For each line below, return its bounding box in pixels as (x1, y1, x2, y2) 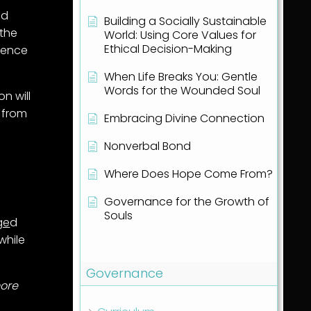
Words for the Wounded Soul (103, 83, 260, 99)
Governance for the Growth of (103, 194, 269, 210)
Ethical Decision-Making (103, 41, 232, 58)
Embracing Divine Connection (103, 110, 264, 127)
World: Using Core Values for (103, 27, 256, 44)
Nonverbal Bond (103, 138, 191, 155)
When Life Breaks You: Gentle (103, 69, 258, 85)
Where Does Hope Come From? (103, 166, 273, 183)
